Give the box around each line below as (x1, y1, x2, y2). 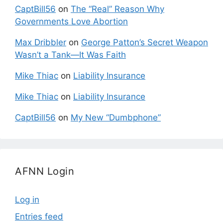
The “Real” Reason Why (71, 4, 164, 14)
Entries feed (15, 211, 63, 222)
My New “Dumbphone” (71, 112, 161, 123)
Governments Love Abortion (15, 16, 128, 27)
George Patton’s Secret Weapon (81, 37, 208, 48)
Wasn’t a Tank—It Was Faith (15, 50, 126, 60)
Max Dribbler (15, 37, 66, 48)
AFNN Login (15, 165, 74, 178)
